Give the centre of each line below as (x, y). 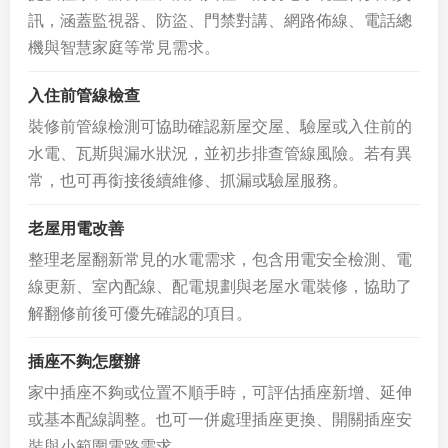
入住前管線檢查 (84, 95)
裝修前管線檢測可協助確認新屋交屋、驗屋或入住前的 (220, 126)
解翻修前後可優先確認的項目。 (140, 313)
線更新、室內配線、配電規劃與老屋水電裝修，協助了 (220, 286)
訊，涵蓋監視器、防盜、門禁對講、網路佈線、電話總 (220, 20)
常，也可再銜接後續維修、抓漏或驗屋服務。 (188, 180)
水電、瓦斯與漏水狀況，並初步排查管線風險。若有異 (220, 153)
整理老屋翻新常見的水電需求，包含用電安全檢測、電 (220, 259)
